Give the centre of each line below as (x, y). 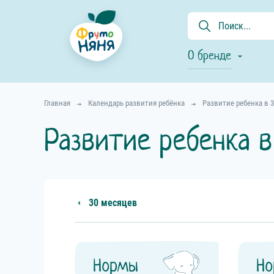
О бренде (209, 55)
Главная (57, 103)
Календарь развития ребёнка (136, 103)
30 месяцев (113, 203)
